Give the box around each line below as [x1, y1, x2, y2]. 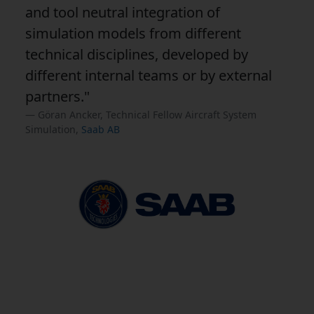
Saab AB [81, 122, 120, 136]
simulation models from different [25, 23, 241, 43]
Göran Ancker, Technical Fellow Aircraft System [38, 107, 257, 121]
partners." [25, 86, 90, 106]
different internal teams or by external [25, 65, 272, 85]
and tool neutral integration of [25, 2, 220, 22]
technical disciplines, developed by [25, 44, 248, 64]
